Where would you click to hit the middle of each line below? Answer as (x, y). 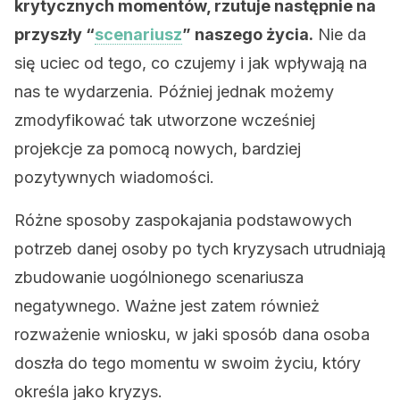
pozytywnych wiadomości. (114, 177)
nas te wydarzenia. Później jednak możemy (174, 92)
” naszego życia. (248, 34)
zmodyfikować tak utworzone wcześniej (165, 120)
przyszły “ (54, 34)
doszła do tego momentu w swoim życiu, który (187, 363)
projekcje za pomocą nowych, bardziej (158, 149)
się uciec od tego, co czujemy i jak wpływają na (191, 63)
